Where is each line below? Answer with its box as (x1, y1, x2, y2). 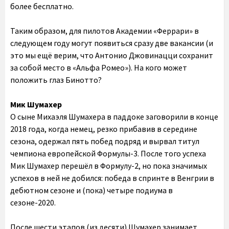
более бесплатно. (10, 1, 74, 11)
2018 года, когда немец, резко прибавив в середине (10, 124, 197, 134)
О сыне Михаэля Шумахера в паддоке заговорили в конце (10, 111, 218, 122)
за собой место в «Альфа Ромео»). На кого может (10, 62, 187, 73)
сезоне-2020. (10, 197, 56, 208)
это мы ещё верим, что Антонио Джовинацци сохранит (10, 50, 213, 60)
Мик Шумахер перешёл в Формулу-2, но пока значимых (10, 161, 207, 171)
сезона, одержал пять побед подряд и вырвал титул (10, 136, 199, 146)
